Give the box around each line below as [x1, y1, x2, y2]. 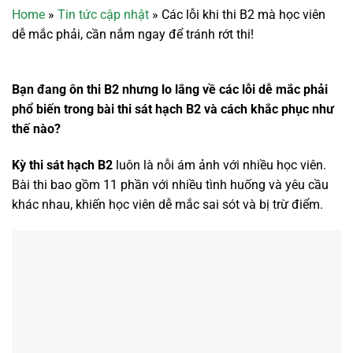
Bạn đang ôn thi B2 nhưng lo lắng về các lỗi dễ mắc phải [12, 81, 328, 97]
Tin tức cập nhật [58, 7, 149, 22]
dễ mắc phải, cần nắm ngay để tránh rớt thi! [12, 27, 254, 42]
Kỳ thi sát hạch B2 [12, 157, 113, 173]
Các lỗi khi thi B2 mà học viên [162, 7, 325, 22]
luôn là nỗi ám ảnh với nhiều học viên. [113, 157, 326, 173]
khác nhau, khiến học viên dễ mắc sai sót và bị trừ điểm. [12, 196, 323, 212]
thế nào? [12, 121, 64, 136]
